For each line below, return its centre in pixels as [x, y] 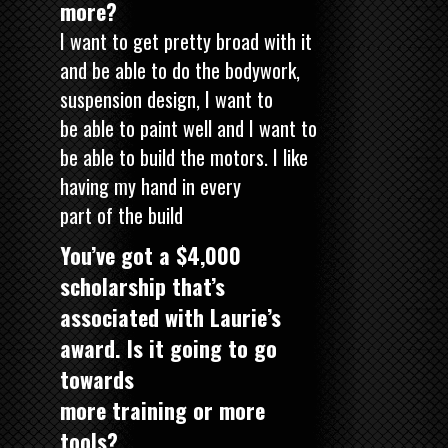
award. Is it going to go [168, 347]
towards [97, 378]
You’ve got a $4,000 [150, 254]
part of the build [121, 214]
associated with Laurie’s [170, 316]
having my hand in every [150, 185]
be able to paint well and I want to [188, 127]
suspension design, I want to [166, 98]
